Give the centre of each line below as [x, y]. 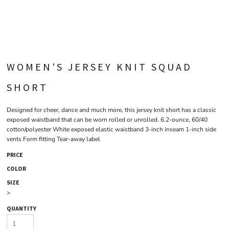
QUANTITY [21, 208]
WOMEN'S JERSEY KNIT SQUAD [99, 67]
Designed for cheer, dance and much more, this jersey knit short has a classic [111, 110]
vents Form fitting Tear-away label [53, 139]
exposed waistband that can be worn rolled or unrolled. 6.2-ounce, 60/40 [107, 120]
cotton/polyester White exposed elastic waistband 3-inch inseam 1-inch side [111, 129]
